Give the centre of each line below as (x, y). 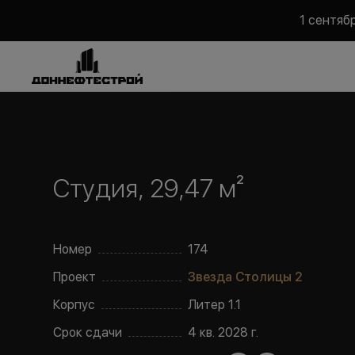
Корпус (74, 305)
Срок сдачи (88, 332)
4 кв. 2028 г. (223, 332)
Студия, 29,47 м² (149, 189)
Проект (75, 277)
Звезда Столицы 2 (246, 277)
